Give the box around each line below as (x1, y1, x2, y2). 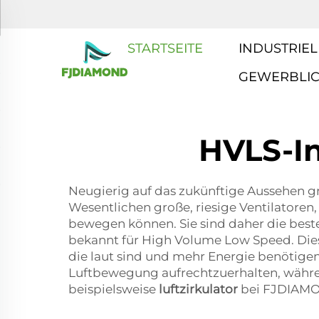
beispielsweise (68, 282, 159, 296)
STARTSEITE (127, 41, 204, 56)
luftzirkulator (159, 282, 241, 296)
